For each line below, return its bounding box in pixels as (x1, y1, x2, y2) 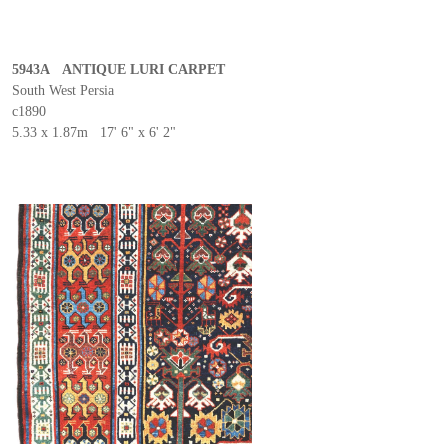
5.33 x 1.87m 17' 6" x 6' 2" (12, 125, 176, 140)
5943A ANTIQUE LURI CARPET (12, 62, 225, 77)
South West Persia (12, 83, 114, 98)
